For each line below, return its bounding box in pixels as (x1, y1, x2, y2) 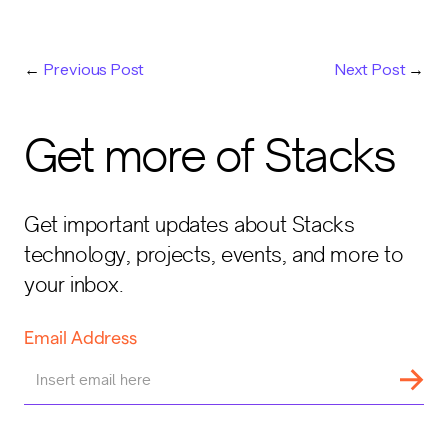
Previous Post (42, 59, 145, 79)
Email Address (24, 328, 137, 347)
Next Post (333, 59, 406, 79)
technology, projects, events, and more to (24, 242, 404, 267)
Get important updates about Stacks (24, 212, 355, 237)
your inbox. (24, 272, 124, 297)
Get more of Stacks (24, 127, 396, 183)
